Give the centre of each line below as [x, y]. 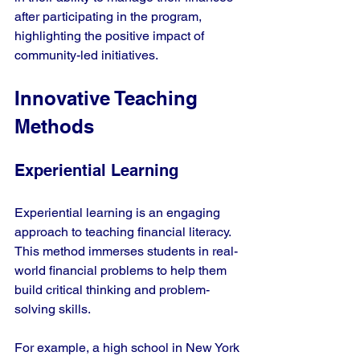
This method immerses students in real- [126, 251]
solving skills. [53, 309]
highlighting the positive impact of [111, 36]
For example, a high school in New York [129, 348]
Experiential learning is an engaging [119, 213]
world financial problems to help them [122, 270]
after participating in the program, [110, 16]
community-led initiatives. [86, 55]
